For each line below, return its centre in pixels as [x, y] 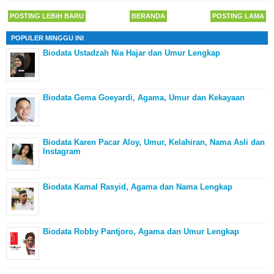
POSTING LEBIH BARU [47, 16]
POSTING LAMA [238, 16]
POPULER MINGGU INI [47, 38]
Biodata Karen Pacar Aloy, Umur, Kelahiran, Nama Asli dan [154, 142]
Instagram [62, 151]
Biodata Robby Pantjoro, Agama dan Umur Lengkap [141, 231]
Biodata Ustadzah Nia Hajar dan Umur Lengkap [131, 53]
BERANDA [148, 16]
